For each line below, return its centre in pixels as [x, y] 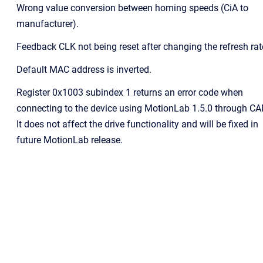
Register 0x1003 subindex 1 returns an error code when [130, 92]
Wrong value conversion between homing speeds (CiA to [132, 8]
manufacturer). [48, 24]
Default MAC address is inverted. [84, 70]
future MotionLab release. [70, 140]
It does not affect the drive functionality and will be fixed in [137, 124]
